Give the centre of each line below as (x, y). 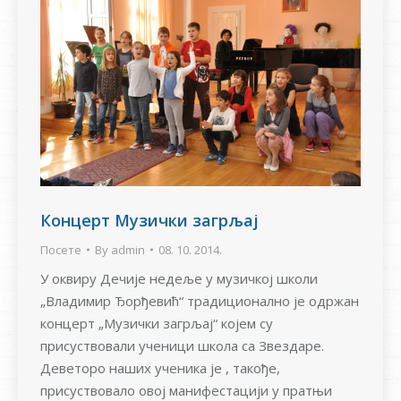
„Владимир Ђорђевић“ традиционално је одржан (200, 301)
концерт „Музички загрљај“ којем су (157, 324)
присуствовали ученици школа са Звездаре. (182, 346)
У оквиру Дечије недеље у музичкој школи (179, 279)
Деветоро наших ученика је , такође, (160, 368)
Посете (61, 250)
